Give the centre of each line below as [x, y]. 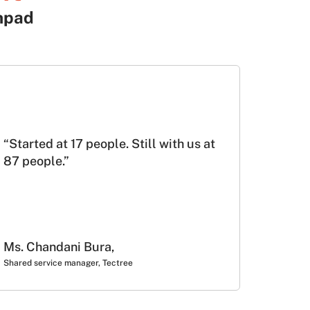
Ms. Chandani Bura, [59, 246]
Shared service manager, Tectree [69, 263]
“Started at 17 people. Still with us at [109, 144]
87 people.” [36, 161]
